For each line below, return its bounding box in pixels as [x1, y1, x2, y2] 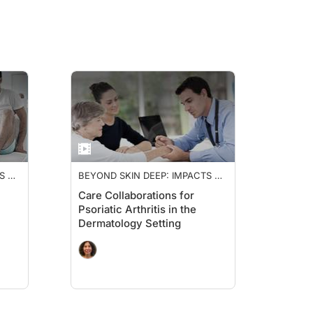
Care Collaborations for [78, 189, 194, 202]
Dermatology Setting [78, 217, 181, 230]
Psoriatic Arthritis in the [78, 203, 196, 216]
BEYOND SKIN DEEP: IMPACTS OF [78, 170, 227, 181]
